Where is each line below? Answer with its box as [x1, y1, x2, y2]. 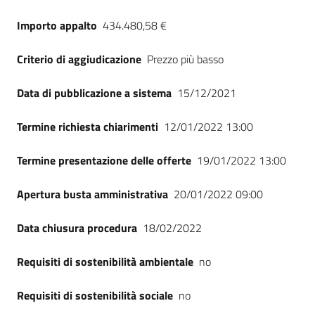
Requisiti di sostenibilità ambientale [17, 253, 193, 270]
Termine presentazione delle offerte [17, 152, 191, 169]
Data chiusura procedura [17, 219, 137, 236]
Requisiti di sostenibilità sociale [17, 287, 173, 304]
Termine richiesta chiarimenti [17, 118, 158, 135]
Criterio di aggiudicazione [17, 51, 141, 67]
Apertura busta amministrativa [17, 186, 168, 202]
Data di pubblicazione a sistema [17, 84, 172, 101]
